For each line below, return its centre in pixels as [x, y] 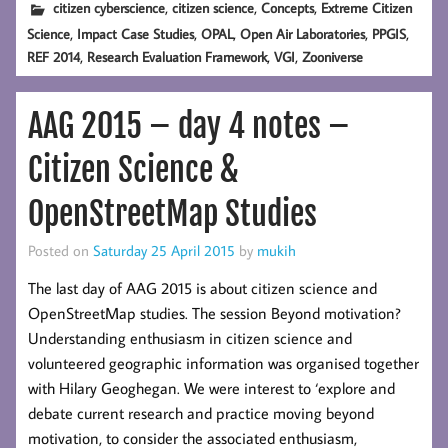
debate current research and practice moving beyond [201, 412]
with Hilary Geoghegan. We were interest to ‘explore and [211, 387]
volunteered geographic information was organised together [223, 362]
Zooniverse [333, 56]
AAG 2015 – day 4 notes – [189, 125]
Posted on [60, 249]
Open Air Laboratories [303, 33]
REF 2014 [54, 56]
